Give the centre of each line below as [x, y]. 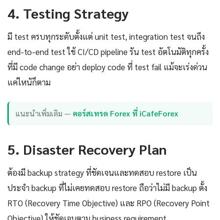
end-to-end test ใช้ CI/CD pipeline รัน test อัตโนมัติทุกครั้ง [108, 51]
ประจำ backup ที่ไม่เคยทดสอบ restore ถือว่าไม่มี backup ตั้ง [107, 187]
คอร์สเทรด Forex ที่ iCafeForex [126, 113]
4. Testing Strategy [68, 13]
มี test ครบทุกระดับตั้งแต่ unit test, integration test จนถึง [106, 36]
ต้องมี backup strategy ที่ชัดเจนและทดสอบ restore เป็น [102, 172]
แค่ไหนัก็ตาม [29, 82]
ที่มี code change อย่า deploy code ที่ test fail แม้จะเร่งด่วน [107, 67]
